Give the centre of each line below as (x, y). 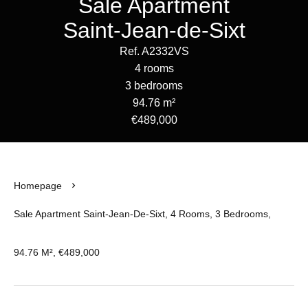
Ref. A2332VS (154, 51)
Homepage (38, 186)
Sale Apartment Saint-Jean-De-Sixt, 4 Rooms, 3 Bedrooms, (142, 214)
